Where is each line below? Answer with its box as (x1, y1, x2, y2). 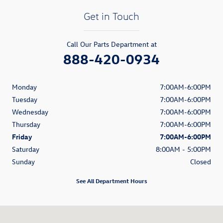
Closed (190, 157, 211, 167)
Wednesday (12, 107, 48, 117)
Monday (12, 82, 37, 92)
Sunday (12, 157, 35, 167)
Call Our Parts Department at (66, 39, 157, 49)
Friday (12, 132, 32, 142)
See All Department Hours (76, 176, 147, 185)
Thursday (12, 119, 40, 129)
